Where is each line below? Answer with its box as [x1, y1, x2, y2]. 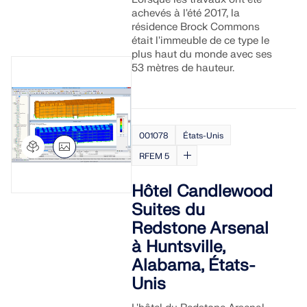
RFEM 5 [139, 151, 170, 162]
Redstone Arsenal [132, 218, 269, 239]
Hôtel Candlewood [132, 181, 273, 202]
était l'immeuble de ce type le [132, 34, 270, 47]
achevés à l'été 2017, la [132, 7, 241, 20]
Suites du [132, 199, 206, 221]
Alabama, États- [132, 255, 256, 276]
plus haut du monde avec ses [132, 48, 273, 61]
